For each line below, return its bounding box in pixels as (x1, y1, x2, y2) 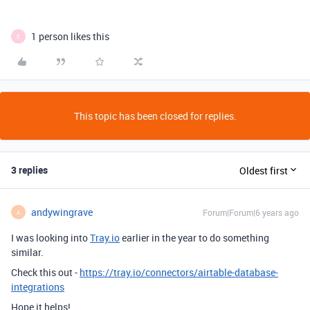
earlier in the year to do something (120, 231, 269, 244)
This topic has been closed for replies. (73, 109, 237, 122)
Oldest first (239, 163, 288, 177)
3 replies (11, 163, 48, 176)
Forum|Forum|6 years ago (203, 207, 299, 218)
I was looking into (11, 231, 90, 244)
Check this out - (11, 266, 80, 279)
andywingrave (31, 206, 93, 219)
